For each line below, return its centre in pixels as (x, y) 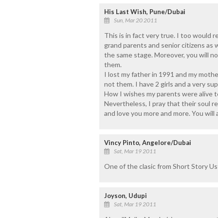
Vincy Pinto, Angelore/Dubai (147, 142)
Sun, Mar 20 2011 (135, 20)
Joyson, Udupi (125, 195)
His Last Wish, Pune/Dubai (145, 11)
